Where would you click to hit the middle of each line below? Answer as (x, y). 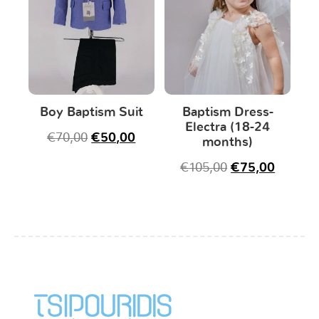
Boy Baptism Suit (91, 113)
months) (228, 143)
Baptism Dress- (228, 113)
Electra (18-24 (228, 128)
